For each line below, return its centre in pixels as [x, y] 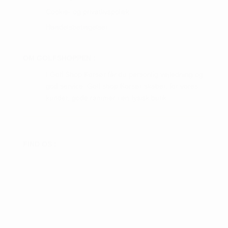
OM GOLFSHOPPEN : [59, 58]
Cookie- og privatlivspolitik [87, 12]
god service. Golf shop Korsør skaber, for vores [122, 86]
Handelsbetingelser [77, 27]
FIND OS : [39, 144]
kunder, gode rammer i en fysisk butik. [107, 98]
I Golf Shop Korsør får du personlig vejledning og [124, 75]
